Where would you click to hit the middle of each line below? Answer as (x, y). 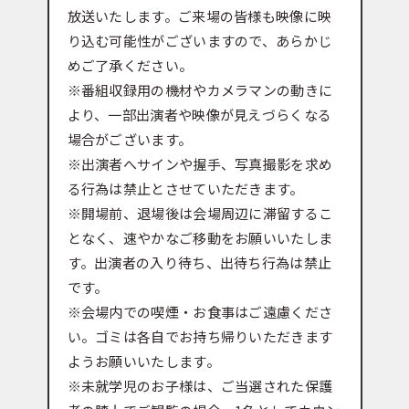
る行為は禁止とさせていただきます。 (185, 189)
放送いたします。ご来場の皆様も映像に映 (199, 16)
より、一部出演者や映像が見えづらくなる (199, 115)
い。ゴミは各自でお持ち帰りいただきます (200, 337)
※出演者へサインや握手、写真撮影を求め (200, 164)
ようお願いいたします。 (143, 362)
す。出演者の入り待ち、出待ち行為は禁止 (199, 263)
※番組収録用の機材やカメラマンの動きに (200, 90)
